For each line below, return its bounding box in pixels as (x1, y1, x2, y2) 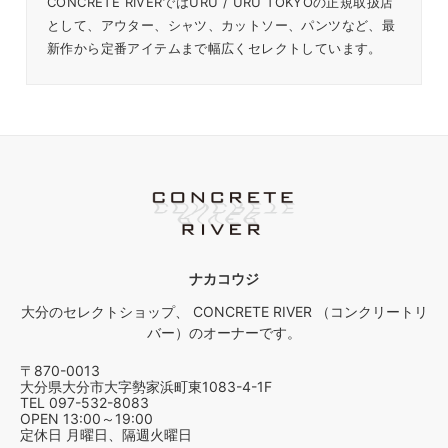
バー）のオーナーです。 (147, 324, 301, 341)
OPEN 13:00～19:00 (20, 410, 153, 427)
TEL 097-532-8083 (20, 394, 149, 411)
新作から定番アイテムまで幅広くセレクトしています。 (47, 40, 382, 56)
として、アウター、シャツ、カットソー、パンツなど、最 (47, 17, 396, 33)
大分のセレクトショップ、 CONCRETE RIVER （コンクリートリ (20, 303, 428, 320)
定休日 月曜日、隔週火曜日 (20, 426, 192, 443)
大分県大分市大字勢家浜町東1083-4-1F (20, 378, 272, 395)
